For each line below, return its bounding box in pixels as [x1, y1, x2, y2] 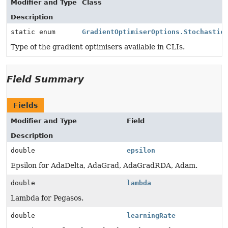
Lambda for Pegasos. [11, 194, 83, 202]
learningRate [126, 212, 176, 219]
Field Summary [7, 74, 84, 84]
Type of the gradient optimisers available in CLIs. [11, 43, 185, 51]
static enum [11, 28, 60, 36]
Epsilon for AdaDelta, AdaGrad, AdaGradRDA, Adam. [11, 161, 197, 169]
